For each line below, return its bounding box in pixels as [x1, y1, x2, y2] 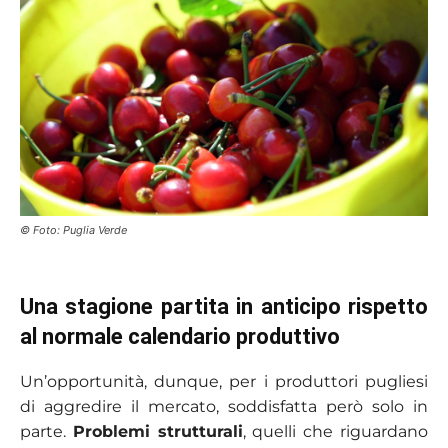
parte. [20, 422, 73, 442]
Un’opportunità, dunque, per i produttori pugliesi [20, 372, 428, 392]
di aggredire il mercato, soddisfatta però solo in [20, 397, 428, 417]
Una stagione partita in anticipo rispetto [20, 294, 428, 320]
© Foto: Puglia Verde [20, 223, 127, 238]
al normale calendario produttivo [20, 324, 340, 350]
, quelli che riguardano [242, 422, 429, 442]
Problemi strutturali [72, 422, 243, 442]
